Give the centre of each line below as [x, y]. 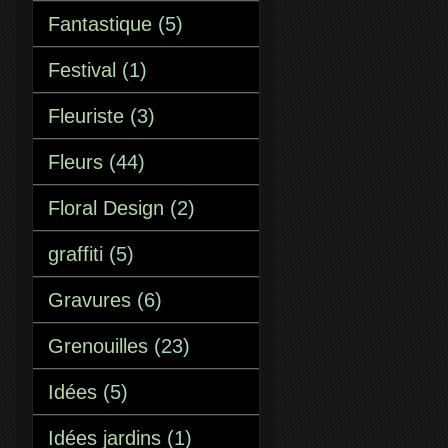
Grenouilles [98, 346]
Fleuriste [86, 116]
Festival [82, 70]
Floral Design [106, 208]
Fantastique [100, 24]
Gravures [89, 300]
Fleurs [75, 162]
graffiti [75, 254]
